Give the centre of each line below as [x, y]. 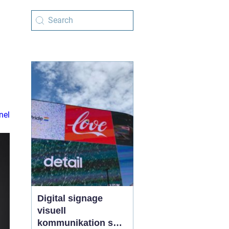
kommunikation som [82, 223]
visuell [52, 211]
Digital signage [70, 198]
